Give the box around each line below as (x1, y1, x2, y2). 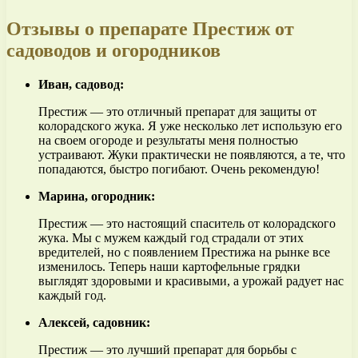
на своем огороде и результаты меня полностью (38, 133, 298, 147)
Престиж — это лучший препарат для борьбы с (38, 342, 296, 356)
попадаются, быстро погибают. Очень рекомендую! (38, 161, 320, 176)
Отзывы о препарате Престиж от (6, 18, 294, 39)
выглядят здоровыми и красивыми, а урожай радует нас (38, 273, 344, 288)
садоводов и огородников (6, 39, 221, 61)
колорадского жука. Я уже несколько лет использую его (38, 118, 342, 133)
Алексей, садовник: (38, 315, 150, 329)
